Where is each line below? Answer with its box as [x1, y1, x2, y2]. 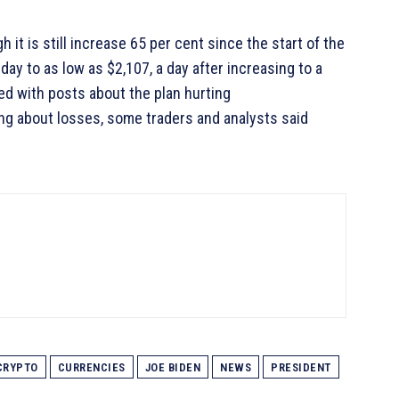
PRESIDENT [271, 361, 331, 375]
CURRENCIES [57, 361, 126, 375]
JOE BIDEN [144, 361, 200, 375]
